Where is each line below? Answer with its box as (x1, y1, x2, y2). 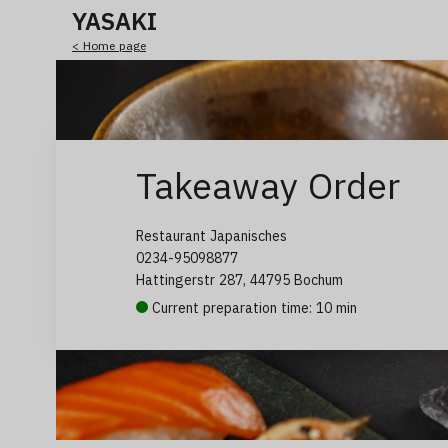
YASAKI (72, 4, 157, 37)
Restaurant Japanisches (136, 227, 287, 245)
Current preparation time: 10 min (148, 299, 357, 317)
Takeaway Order (136, 162, 400, 209)
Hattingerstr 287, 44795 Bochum (136, 271, 343, 289)
